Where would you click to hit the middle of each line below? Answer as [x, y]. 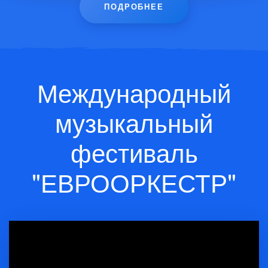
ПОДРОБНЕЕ [134, 7]
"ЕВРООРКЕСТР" [134, 182]
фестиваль [134, 152]
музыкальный [134, 122]
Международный [134, 92]
